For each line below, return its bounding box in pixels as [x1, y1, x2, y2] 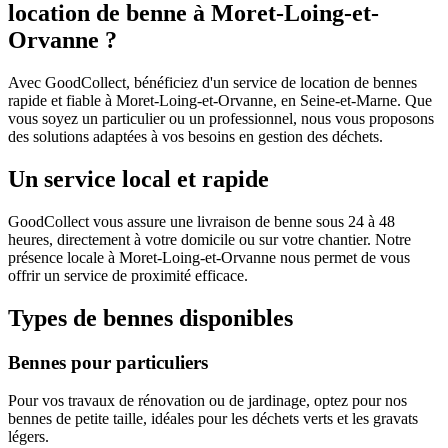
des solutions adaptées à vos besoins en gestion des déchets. [8, 127, 383, 145]
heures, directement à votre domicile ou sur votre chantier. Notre [8, 230, 411, 248]
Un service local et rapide [8, 165, 269, 192]
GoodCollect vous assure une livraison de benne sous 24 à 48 [8, 212, 395, 230]
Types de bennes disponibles [8, 304, 293, 331]
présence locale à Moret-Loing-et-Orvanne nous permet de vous [8, 248, 410, 266]
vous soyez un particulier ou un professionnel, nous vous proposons [8, 109, 434, 127]
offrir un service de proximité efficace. [8, 266, 248, 284]
